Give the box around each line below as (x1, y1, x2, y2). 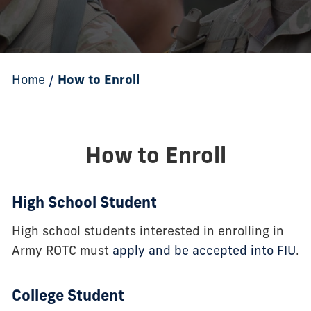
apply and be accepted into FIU (112, 245, 296, 259)
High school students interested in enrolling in (11, 226, 284, 239)
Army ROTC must (11, 245, 112, 259)
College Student (11, 289, 124, 305)
